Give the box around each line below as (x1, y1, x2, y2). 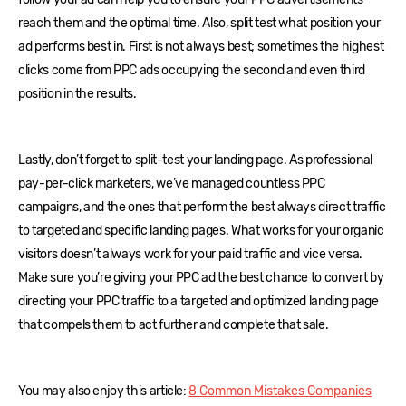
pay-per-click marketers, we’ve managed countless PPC (18, 176, 325, 192)
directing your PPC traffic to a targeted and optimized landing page (18, 294, 379, 310)
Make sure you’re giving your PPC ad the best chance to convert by (18, 270, 384, 286)
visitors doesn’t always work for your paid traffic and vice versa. (18, 246, 362, 263)
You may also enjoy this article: (18, 383, 189, 400)
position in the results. (18, 86, 137, 102)
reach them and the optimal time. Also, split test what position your (18, 15, 381, 32)
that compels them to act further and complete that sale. (18, 317, 329, 333)
